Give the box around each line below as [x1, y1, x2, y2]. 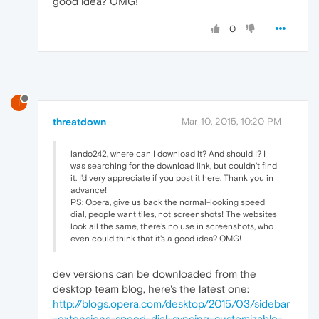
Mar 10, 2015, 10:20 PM [182, 116, 281, 127]
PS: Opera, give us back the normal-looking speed [70, 197, 265, 208]
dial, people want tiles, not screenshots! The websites [70, 209, 277, 220]
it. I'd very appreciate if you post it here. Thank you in [70, 173, 273, 184]
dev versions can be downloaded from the [53, 268, 256, 281]
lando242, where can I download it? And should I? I [70, 149, 266, 159]
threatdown [53, 116, 106, 128]
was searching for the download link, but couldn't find [70, 161, 277, 172]
